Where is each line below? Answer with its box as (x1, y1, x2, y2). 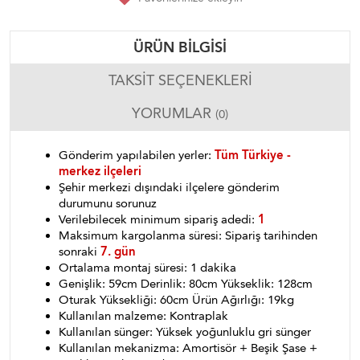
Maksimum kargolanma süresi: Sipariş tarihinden (59, 228, 317, 243)
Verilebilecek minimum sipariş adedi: (59, 212, 258, 227)
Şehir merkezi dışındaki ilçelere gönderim (59, 180, 280, 194)
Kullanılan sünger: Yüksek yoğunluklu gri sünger (59, 325, 311, 339)
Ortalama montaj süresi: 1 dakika (59, 260, 236, 275)
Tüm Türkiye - (215, 148, 291, 162)
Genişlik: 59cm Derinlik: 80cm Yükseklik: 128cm (59, 276, 313, 291)
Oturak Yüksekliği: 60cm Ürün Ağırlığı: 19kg (59, 292, 294, 307)
